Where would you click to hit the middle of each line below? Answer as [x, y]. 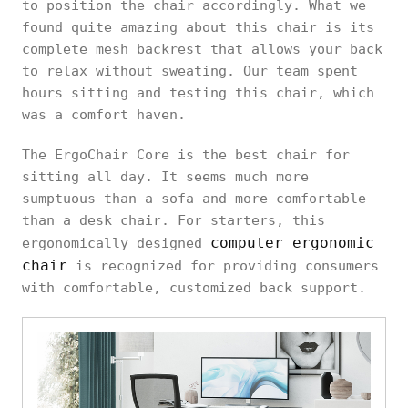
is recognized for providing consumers [223, 265]
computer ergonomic [292, 242]
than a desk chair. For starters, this [173, 220]
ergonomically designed [116, 243]
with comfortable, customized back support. [194, 287]
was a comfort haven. [104, 114]
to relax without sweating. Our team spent [190, 71]
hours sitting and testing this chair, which [198, 92]
